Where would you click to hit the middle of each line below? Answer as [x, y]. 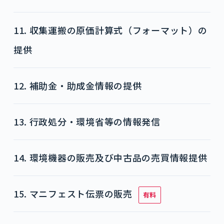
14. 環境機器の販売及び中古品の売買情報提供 [110, 157]
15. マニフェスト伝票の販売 [73, 193]
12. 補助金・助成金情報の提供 [77, 85]
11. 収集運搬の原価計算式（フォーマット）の [110, 30]
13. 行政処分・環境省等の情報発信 [87, 121]
